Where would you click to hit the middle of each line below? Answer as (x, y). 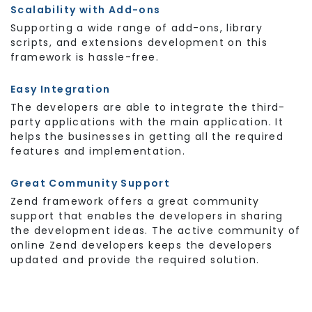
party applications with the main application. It (147, 122)
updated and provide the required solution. (135, 260)
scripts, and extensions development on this (139, 42)
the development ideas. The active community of (156, 231)
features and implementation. (98, 151)
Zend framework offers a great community (135, 201)
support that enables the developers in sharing (147, 216)
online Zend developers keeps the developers (142, 245)
